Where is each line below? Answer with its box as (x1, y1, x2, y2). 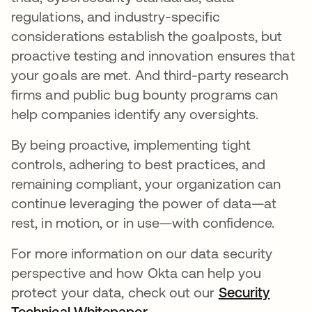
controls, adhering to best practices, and (11, 156, 266, 172)
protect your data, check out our (11, 284, 219, 300)
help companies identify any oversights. (11, 106, 259, 122)
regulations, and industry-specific (11, 8, 220, 24)
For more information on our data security (11, 245, 273, 261)
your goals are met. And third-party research (11, 67, 289, 83)
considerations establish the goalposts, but (11, 28, 283, 44)
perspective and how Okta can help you (11, 265, 261, 281)
